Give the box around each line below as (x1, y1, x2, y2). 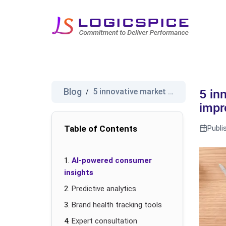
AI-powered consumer (72, 156, 152, 165)
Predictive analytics (72, 184, 136, 193)
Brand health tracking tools (72, 200, 162, 209)
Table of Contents (64, 124, 137, 134)
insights (64, 168, 93, 177)
